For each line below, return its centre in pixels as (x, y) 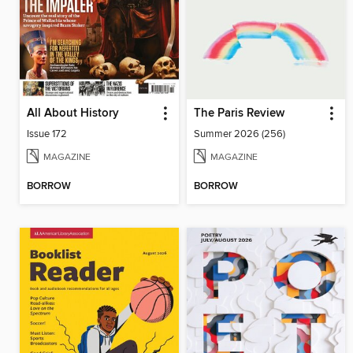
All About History (73, 114)
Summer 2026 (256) (239, 134)
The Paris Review (239, 114)
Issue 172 (47, 134)
